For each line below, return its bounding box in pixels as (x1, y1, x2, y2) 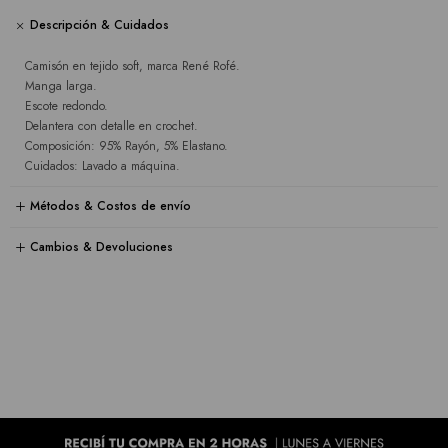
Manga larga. (25, 76, 97, 95)
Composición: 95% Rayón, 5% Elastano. (25, 136, 228, 155)
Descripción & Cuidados (30, 16, 169, 35)
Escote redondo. (25, 96, 108, 115)
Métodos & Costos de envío (30, 197, 191, 216)
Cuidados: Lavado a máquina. (25, 156, 180, 175)
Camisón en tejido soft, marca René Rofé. (25, 56, 240, 75)
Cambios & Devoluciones (30, 238, 173, 257)
